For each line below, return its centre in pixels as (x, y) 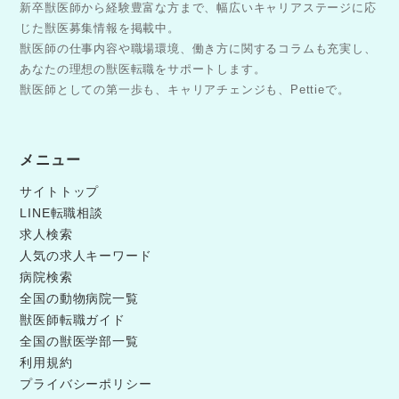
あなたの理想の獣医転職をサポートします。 (143, 69)
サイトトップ (60, 192)
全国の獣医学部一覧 (79, 342)
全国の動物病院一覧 (79, 299)
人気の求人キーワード (86, 256)
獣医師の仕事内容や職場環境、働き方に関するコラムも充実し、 (198, 49)
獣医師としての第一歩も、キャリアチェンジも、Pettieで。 (185, 90)
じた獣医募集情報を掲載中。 (100, 28)
